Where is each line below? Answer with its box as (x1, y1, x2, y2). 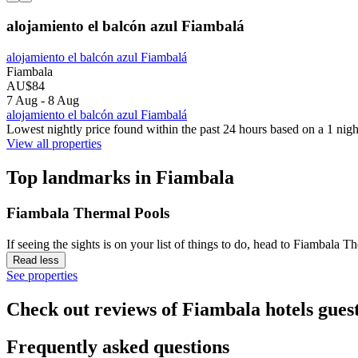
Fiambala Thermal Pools (6, 204, 169, 221)
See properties (6, 268, 78, 282)
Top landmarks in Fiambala (6, 167, 234, 189)
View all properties (6, 137, 101, 151)
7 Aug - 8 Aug (6, 93, 79, 108)
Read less (13, 253, 59, 266)
